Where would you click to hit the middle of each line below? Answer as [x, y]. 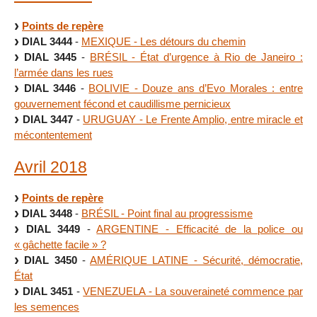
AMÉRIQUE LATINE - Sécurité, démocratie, [196, 260]
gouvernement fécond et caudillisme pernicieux [122, 103]
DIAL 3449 [53, 229]
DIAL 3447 [48, 119]
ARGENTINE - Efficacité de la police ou [200, 229]
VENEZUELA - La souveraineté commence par [193, 292]
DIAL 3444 [47, 41]
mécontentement [53, 134]
